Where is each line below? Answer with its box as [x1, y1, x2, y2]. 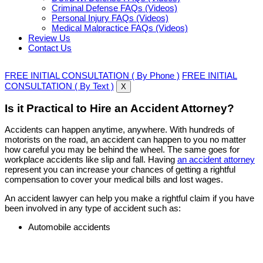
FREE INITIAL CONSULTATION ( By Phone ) [5, 70, 180, 80]
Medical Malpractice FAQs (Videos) [52, 23, 188, 33]
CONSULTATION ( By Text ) [5, 81, 114, 91]
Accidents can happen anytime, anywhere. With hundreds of [5, 124, 234, 134]
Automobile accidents [28, 221, 110, 232]
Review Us [28, 33, 70, 43]
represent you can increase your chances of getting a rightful [5, 164, 235, 174]
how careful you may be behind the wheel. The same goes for [5, 144, 240, 154]
